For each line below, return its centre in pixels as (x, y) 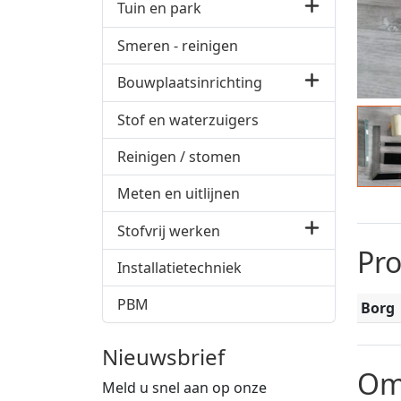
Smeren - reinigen (178, 45)
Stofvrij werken (169, 230)
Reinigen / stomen (179, 156)
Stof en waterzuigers (188, 119)
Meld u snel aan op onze (184, 388)
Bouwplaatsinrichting (190, 83)
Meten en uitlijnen (179, 193)
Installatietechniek (179, 268)
